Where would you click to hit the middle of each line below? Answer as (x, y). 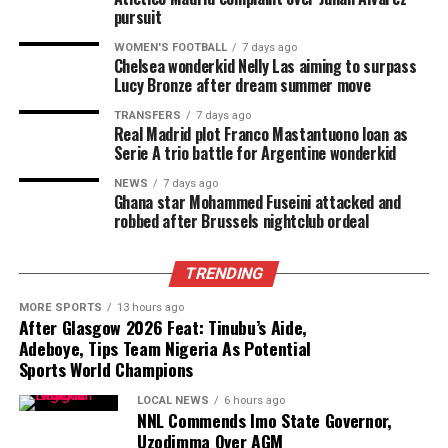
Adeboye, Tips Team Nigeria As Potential (164, 348)
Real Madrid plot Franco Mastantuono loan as (260, 134)
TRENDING (224, 273)
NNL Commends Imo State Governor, (264, 420)
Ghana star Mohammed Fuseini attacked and (257, 202)
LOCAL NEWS (172, 400)
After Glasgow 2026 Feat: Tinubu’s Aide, (162, 327)
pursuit (137, 17)
